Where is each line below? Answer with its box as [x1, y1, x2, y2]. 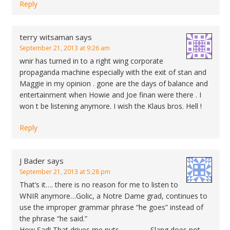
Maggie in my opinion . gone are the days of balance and [20, 79, 208, 88]
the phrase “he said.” [20, 214, 87, 223]
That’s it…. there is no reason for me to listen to [20, 180, 178, 189]
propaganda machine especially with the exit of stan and [20, 67, 206, 77]
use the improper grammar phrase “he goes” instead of [20, 202, 203, 212]
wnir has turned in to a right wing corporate [20, 56, 163, 66]
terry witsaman [20, 32, 73, 42]
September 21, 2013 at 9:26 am [20, 44, 110, 52]
